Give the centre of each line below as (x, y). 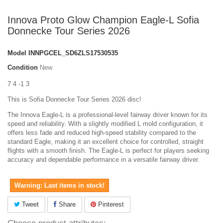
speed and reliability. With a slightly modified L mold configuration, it (105, 123)
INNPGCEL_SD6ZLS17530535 (73, 53)
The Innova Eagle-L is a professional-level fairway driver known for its (108, 114)
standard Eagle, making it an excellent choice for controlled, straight (106, 141)
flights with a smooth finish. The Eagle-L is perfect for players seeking (108, 150)
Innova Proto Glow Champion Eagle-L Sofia (103, 20)
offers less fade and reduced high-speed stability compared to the (102, 132)
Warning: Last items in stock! (59, 185)
